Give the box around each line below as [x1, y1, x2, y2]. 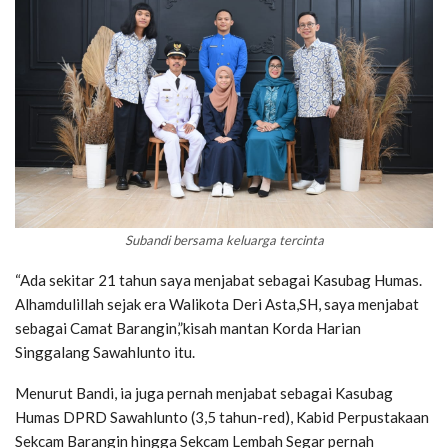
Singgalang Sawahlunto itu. [15, 343, 195, 362]
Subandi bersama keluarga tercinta [124, 232, 324, 249]
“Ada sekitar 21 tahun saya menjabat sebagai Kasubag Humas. [15, 271, 422, 290]
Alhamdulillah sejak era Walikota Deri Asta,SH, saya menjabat [15, 295, 419, 314]
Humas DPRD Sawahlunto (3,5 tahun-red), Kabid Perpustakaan [15, 408, 429, 427]
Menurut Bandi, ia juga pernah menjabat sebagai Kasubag [15, 384, 393, 403]
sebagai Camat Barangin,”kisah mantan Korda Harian [15, 319, 361, 338]
